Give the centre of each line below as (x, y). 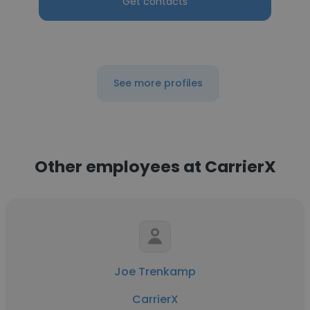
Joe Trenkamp (155, 272)
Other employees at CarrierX (155, 166)
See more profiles (158, 83)
